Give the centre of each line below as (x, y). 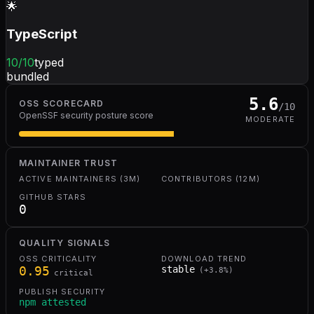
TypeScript (42, 34)
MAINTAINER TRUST (69, 163)
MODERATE (270, 120)
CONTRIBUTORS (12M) (211, 179)
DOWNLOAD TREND (204, 259)
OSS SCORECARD (62, 104)
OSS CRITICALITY (58, 259)
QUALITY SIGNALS (64, 243)
